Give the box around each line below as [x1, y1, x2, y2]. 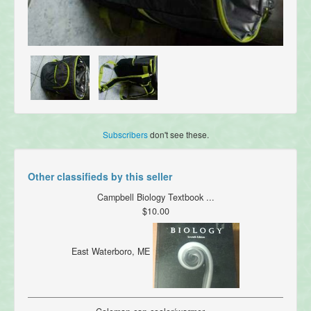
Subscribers [102, 128, 148, 141]
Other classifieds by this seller [28, 169, 172, 184]
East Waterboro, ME [72, 245, 153, 258]
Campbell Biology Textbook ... [96, 191, 215, 204]
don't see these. [147, 128, 209, 141]
